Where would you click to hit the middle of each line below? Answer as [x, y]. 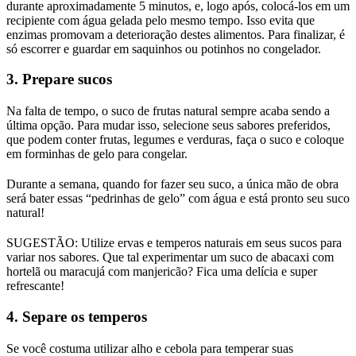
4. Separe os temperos [77, 317]
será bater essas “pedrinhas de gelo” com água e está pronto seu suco [178, 199]
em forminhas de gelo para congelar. [97, 154]
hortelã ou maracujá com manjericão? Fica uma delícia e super [162, 272]
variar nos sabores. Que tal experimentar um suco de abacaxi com [170, 257]
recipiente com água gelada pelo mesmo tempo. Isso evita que [161, 20]
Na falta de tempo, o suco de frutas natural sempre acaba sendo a [168, 111]
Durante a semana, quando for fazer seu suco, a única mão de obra [172, 184]
